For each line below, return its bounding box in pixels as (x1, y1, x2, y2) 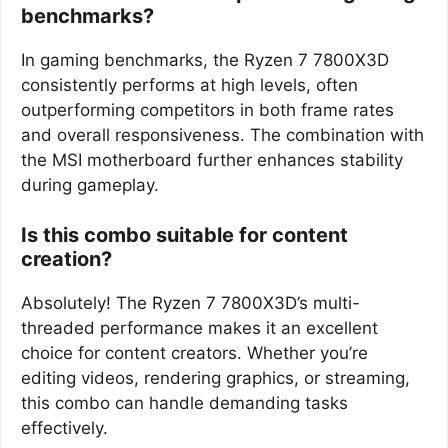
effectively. (21, 418, 108, 438)
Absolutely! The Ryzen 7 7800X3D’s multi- (21, 293, 360, 313)
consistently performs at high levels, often (21, 74, 358, 95)
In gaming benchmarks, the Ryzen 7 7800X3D (21, 49, 389, 70)
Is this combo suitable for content (21, 223, 348, 247)
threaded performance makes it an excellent (21, 318, 378, 338)
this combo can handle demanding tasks (21, 393, 348, 413)
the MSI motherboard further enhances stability (21, 149, 403, 170)
